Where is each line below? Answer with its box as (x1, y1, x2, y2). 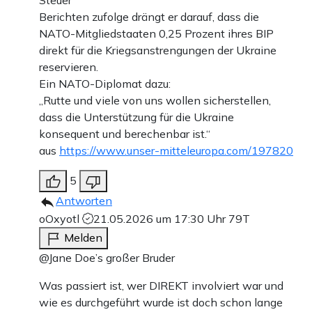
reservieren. (39, 59, 98, 74)
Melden (64, 230, 102, 244)
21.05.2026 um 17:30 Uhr (93, 211, 228, 226)
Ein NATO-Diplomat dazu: (39, 76, 171, 91)
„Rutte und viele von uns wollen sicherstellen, (39, 93, 271, 107)
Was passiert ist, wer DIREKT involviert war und (39, 278, 283, 292)
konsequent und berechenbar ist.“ (39, 126, 210, 141)
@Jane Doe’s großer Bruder (39, 250, 175, 265)
